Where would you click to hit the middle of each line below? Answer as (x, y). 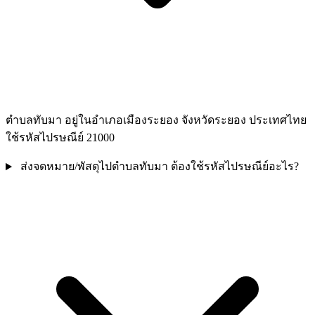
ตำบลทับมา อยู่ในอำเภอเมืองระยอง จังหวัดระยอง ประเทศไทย (156, 120)
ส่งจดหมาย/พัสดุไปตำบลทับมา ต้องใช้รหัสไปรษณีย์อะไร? (159, 167)
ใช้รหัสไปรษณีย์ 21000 (60, 138)
